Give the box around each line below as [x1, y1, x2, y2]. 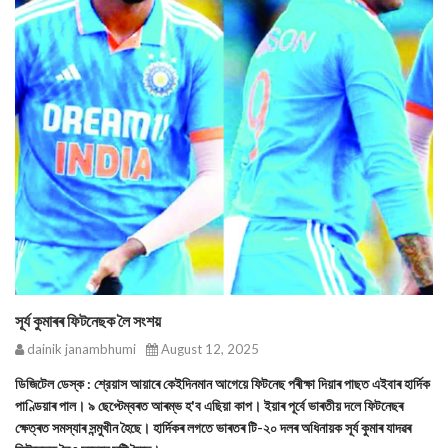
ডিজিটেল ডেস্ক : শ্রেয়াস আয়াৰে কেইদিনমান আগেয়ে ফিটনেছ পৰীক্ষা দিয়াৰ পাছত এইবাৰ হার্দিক [15, 375, 430, 392]
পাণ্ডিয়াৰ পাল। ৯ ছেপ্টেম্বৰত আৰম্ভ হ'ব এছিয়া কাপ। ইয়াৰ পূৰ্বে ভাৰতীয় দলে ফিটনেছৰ [15, 397, 403, 414]
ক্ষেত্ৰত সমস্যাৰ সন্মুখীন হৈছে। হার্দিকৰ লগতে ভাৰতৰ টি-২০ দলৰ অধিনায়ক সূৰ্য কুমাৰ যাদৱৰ [15, 419, 411, 436]
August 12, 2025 [158, 341, 259, 357]
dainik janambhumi [24, 341, 136, 357]
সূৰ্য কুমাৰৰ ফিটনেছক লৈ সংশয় [15, 311, 161, 330]
